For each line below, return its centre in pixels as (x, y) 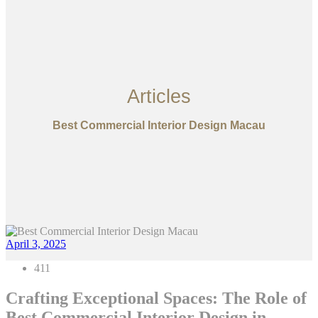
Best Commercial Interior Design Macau (159, 125)
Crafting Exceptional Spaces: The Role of (156, 298)
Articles (159, 97)
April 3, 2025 (36, 244)
